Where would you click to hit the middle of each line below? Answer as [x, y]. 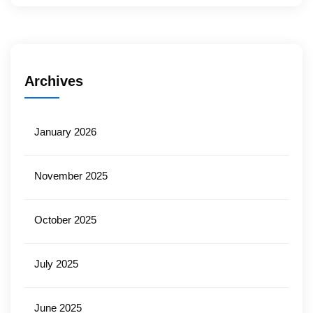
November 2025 [71, 176]
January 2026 [65, 132]
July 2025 [56, 264]
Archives [54, 81]
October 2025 [65, 220]
